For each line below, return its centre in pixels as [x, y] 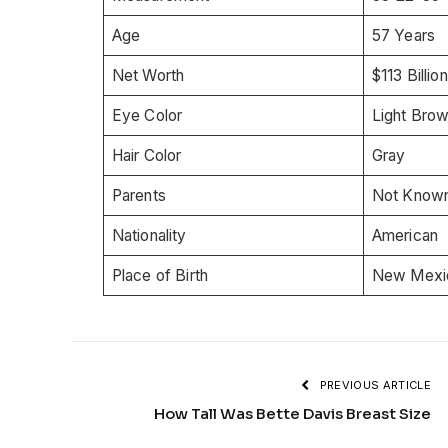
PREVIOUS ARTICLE [373, 384]
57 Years [403, 35]
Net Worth [148, 75]
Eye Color [147, 115]
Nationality [149, 235]
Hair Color [146, 155]
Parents [138, 195]
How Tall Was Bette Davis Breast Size [292, 413]
